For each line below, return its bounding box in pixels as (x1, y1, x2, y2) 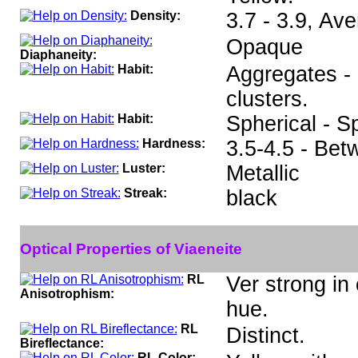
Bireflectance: (19, 336, 104, 350)
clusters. (225, 87, 308, 111)
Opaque (225, 35, 303, 59)
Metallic (225, 161, 300, 185)
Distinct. (225, 324, 305, 348)
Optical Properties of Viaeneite (19, 240, 242, 257)
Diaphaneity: (19, 48, 97, 62)
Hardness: (141, 137, 205, 150)
